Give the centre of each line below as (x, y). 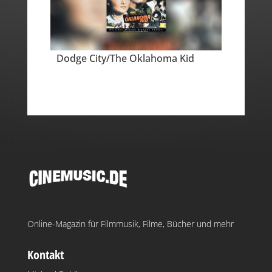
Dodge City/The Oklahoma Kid (125, 58)
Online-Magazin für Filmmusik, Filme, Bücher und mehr (130, 223)
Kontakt (45, 254)
